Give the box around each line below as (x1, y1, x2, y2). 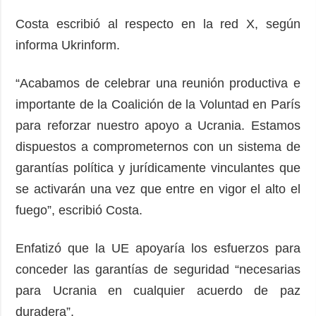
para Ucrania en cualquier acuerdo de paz (16, 283, 300, 298)
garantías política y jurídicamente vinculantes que (16, 160, 300, 175)
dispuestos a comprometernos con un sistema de (16, 139, 300, 154)
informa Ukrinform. (16, 37, 128, 52)
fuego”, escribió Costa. (16, 202, 150, 217)
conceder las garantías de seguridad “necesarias (16, 262, 300, 276)
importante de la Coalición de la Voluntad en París (16, 97, 300, 111)
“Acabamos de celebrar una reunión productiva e (16, 75, 300, 90)
